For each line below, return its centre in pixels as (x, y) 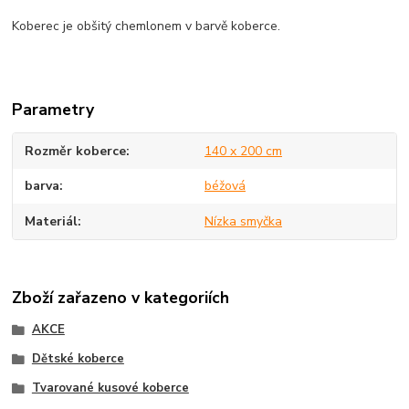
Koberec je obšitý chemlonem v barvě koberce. (147, 26)
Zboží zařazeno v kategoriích (121, 298)
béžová (225, 186)
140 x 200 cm (243, 151)
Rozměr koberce (76, 151)
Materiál (52, 221)
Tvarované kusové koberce (110, 388)
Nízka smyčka (243, 221)
